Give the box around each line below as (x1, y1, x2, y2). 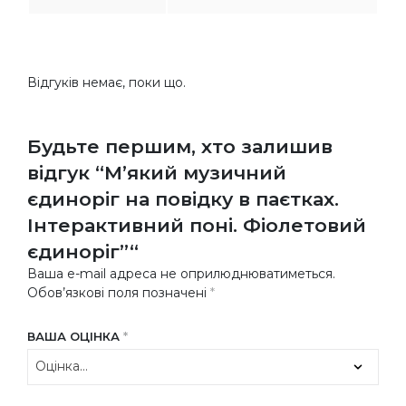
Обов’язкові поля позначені (27, 284, 210, 301)
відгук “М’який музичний (27, 160, 286, 184)
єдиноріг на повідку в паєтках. (27, 187, 339, 210)
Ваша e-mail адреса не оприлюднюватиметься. (27, 265, 335, 282)
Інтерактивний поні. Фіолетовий (27, 213, 366, 237)
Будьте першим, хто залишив (27, 134, 333, 158)
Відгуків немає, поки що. (27, 73, 186, 91)
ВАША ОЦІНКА (27, 328, 123, 343)
